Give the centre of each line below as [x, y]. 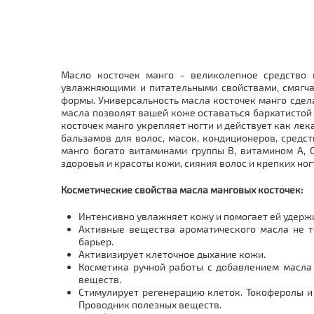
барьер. [97, 241]
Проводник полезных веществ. [150, 305]
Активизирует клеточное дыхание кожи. [173, 254]
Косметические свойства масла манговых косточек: [182, 190]
